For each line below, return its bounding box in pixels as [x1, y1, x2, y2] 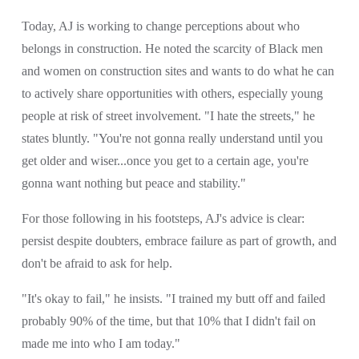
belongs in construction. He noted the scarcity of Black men [21, 42, 323, 56]
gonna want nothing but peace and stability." [21, 176, 246, 191]
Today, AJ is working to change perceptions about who [21, 19, 300, 34]
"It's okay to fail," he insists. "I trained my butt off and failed [21, 292, 325, 306]
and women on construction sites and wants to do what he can [21, 64, 334, 79]
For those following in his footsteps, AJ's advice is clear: [21, 212, 305, 226]
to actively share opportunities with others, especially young [21, 87, 323, 101]
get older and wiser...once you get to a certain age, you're [21, 154, 309, 168]
